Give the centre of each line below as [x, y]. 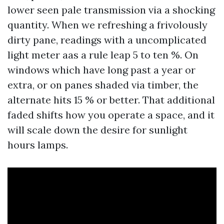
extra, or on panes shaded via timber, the [103, 85]
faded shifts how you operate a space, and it [111, 115]
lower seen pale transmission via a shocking [111, 10]
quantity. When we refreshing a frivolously [107, 25]
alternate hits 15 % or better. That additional [111, 100]
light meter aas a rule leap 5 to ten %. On [103, 55]
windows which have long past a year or [101, 70]
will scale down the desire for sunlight [97, 130]
